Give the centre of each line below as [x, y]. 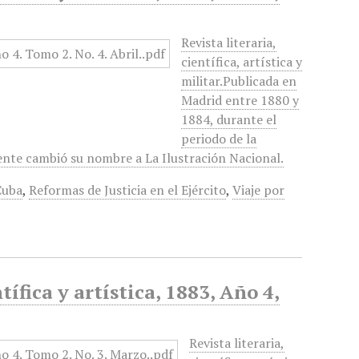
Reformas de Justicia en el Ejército [128, 190]
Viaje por [259, 190]
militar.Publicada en [239, 81]
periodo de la [219, 139]
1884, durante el [229, 119]
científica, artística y [242, 62]
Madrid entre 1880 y [240, 100]
